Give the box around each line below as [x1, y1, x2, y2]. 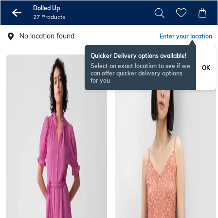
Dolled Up [33, 4, 60, 12]
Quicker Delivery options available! [91, 52, 186, 59]
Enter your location [160, 33, 212, 40]
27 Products [33, 13, 65, 20]
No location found [19, 32, 74, 40]
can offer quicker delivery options [91, 70, 182, 77]
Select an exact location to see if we [91, 62, 190, 70]
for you [91, 77, 110, 84]
